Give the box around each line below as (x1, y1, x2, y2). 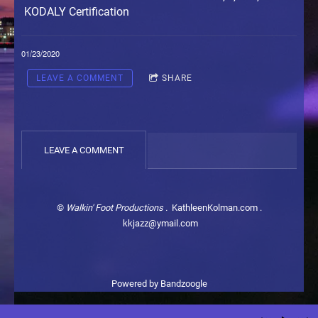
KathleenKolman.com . (169, 202, 262, 213)
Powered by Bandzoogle (111, 278, 207, 289)
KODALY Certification (21, 5, 129, 19)
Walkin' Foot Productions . (65, 202, 170, 213)
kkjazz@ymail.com (120, 217, 198, 229)
